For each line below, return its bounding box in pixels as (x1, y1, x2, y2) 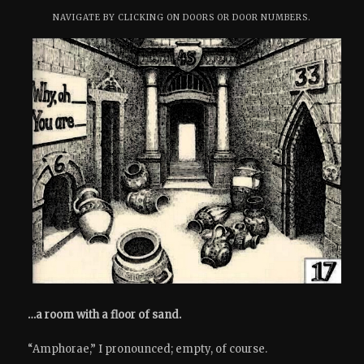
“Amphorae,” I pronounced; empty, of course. (28, 341, 268, 356)
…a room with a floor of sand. (28, 307, 182, 322)
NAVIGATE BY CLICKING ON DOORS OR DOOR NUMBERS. (53, 12, 311, 24)
